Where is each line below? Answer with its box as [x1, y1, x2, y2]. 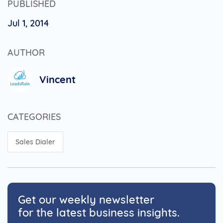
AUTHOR [7, 46, 45, 58]
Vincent [39, 73, 76, 86]
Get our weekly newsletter [18, 192, 154, 207]
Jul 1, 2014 [7, 17, 49, 29]
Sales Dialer [15, 137, 55, 146]
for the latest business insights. [18, 205, 180, 220]
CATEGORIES [7, 111, 61, 122]
